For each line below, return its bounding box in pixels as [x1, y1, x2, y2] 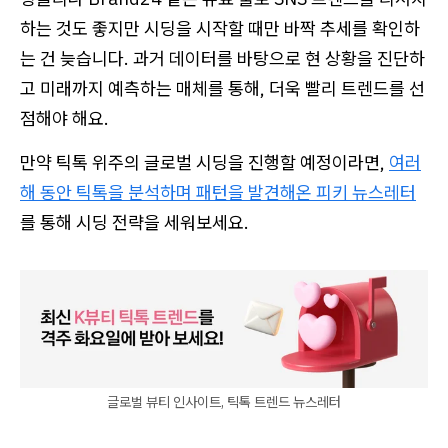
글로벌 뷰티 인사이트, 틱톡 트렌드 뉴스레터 [107, 392, 341, 411]
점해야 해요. [20, 107, 113, 130]
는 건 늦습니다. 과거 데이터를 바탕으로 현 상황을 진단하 [20, 47, 425, 70]
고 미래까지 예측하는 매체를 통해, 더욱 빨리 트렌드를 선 [20, 77, 425, 100]
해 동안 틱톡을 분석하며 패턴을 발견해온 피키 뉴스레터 [20, 181, 416, 204]
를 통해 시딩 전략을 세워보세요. [20, 211, 253, 234]
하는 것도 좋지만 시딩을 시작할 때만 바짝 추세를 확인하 [20, 17, 420, 40]
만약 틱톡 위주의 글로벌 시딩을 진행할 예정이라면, [20, 151, 389, 174]
